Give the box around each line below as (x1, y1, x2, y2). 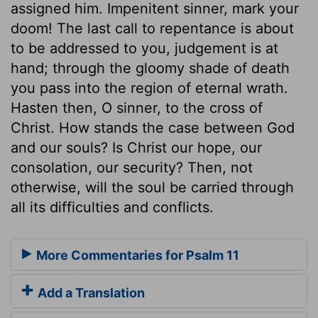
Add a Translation (35, 285, 145, 301)
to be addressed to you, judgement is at (11, 39, 278, 57)
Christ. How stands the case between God (11, 119, 295, 136)
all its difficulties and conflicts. (11, 198, 214, 216)
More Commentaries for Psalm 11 (33, 248, 239, 263)
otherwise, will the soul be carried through (11, 178, 294, 196)
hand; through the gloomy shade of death (11, 59, 290, 77)
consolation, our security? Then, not (11, 158, 253, 176)
